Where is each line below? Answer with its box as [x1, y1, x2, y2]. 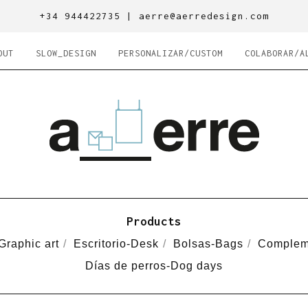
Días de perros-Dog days [85, 260, 223, 272]
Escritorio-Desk [73, 238, 159, 250]
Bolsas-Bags [173, 238, 243, 250]
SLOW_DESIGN [36, 48, 96, 58]
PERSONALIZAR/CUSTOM [118, 48, 223, 58]
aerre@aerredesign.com [138, 10, 269, 21]
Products [126, 215, 181, 228]
